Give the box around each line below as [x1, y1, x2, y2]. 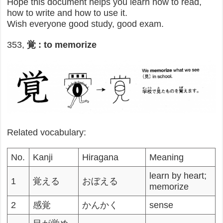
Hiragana [82, 152, 119, 163]
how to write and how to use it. [7, 8, 128, 18]
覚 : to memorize [27, 40, 97, 50]
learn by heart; [149, 171, 207, 181]
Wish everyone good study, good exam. [7, 19, 164, 29]
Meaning [149, 152, 184, 163]
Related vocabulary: [7, 127, 87, 138]
